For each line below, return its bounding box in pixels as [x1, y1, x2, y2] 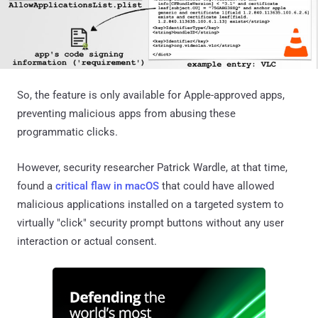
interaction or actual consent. [17, 234, 157, 248]
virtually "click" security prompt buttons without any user [17, 216, 284, 229]
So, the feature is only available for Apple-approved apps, [17, 88, 285, 102]
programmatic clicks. [17, 125, 118, 138]
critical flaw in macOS [55, 179, 159, 192]
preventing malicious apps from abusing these [17, 106, 236, 120]
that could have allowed [159, 179, 274, 192]
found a [17, 179, 55, 192]
